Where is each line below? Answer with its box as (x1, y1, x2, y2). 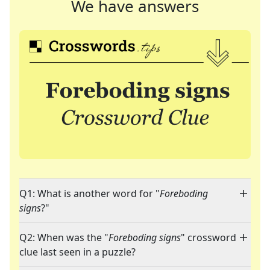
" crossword (181, 231, 236, 245)
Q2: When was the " (19, 231, 108, 245)
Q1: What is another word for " (19, 187, 160, 201)
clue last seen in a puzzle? (19, 245, 136, 259)
